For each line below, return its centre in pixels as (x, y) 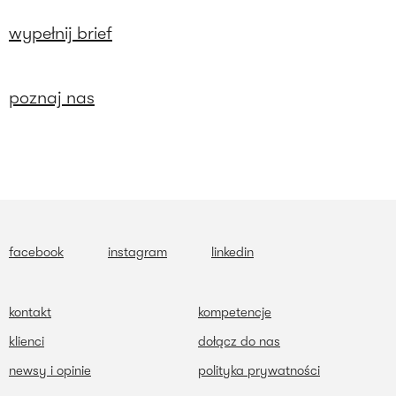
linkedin (232, 252)
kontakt (30, 312)
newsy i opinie (50, 371)
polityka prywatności (259, 371)
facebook (36, 252)
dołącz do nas (239, 342)
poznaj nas (52, 98)
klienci (27, 342)
